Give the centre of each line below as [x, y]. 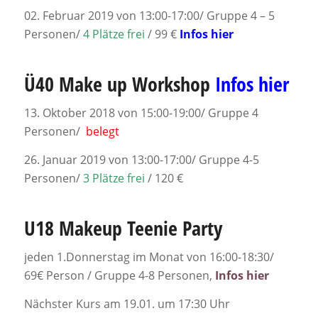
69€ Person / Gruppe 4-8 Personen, [119, 276]
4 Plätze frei [114, 34]
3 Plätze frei [114, 178]
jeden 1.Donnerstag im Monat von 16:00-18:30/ [149, 257]
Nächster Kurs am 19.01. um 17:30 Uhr [127, 304]
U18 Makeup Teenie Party [123, 227]
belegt [102, 132]
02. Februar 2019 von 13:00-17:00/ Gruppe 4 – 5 [149, 15]
